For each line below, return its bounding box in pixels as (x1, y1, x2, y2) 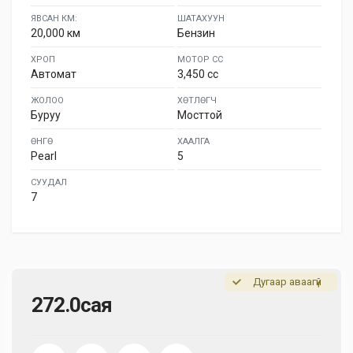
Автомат (31, 68, 76, 80)
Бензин (177, 27, 215, 39)
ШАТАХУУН (177, 13, 225, 24)
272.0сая (32, 293, 112, 317)
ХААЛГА (177, 136, 210, 147)
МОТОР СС (177, 54, 223, 65)
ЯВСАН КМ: (31, 13, 77, 24)
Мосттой (177, 109, 222, 121)
